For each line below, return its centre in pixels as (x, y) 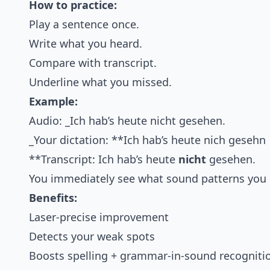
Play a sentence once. (84, 24)
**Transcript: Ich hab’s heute (104, 159)
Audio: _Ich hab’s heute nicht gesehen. (127, 121)
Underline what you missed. (100, 82)
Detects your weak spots (92, 237)
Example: (53, 102)
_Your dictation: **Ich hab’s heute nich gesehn (147, 140)
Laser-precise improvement (99, 217)
